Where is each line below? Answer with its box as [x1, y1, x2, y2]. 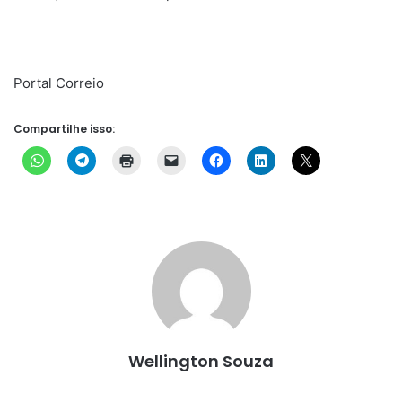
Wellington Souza [128, 350, 274, 372]
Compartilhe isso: [13, 121, 115, 136]
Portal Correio [13, 74, 104, 92]
